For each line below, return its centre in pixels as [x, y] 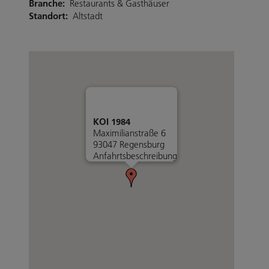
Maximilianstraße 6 [129, 133]
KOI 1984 [112, 121]
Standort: [48, 16]
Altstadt [88, 16]
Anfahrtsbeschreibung [135, 156]
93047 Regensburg [129, 144]
